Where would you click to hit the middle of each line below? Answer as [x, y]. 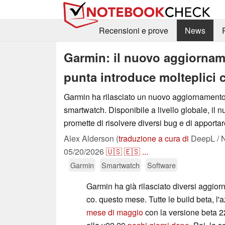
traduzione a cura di [154, 138]
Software [161, 165]
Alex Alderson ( [91, 138]
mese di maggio [115, 212]
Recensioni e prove [133, 31]
